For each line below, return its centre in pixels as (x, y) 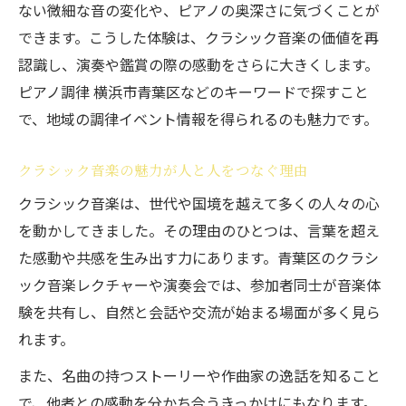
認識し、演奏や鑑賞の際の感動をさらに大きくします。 (198, 64)
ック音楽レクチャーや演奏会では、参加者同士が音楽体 (199, 285)
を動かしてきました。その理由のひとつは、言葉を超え (199, 230)
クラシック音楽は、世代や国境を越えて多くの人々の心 (199, 203)
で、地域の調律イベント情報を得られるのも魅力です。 (198, 119)
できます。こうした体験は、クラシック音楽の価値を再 (198, 37)
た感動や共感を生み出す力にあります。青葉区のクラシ (198, 257)
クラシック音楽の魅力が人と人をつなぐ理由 (163, 169)
